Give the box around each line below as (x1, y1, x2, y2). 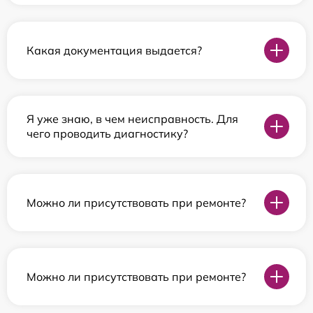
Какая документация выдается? (27, 43, 202, 57)
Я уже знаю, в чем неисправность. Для (27, 112, 238, 126)
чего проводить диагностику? (27, 126, 188, 141)
